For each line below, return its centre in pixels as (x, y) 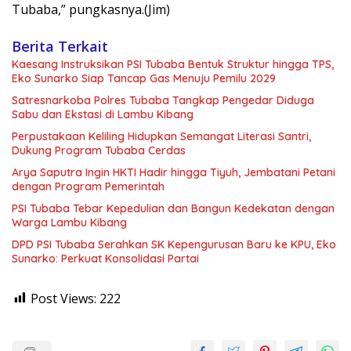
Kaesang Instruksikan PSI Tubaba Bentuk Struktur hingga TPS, (173, 64)
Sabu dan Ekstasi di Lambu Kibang (103, 114)
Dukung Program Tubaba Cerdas (99, 150)
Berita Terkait (60, 46)
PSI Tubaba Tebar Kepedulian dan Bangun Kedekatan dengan (173, 208)
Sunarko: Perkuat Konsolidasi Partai (105, 258)
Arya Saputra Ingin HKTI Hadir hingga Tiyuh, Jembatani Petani (174, 172)
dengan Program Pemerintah (88, 186)
